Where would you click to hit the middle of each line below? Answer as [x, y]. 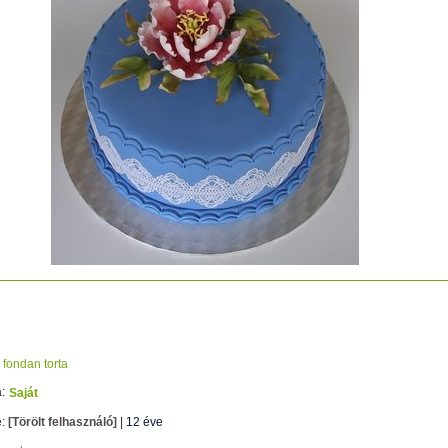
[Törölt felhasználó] [62, 422]
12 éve [144, 422]
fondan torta [35, 364]
